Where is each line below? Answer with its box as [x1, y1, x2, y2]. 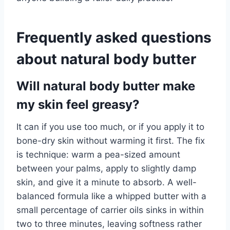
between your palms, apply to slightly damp [16, 163, 196, 174]
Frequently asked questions [16, 28, 212, 46]
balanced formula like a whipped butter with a [16, 190, 206, 201]
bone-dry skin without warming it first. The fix [16, 135, 205, 146]
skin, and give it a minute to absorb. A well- [16, 177, 197, 187]
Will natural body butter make [16, 78, 195, 93]
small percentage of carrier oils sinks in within [16, 204, 204, 215]
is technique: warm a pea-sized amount [16, 149, 180, 160]
